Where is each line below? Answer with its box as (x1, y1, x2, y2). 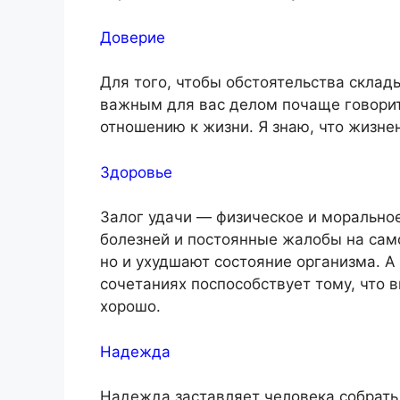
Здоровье (100, 162, 172, 181)
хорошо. (100, 297, 161, 316)
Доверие (100, 28, 165, 46)
